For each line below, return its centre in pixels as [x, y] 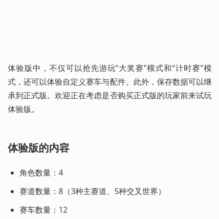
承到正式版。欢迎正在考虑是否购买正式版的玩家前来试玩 [110, 95]
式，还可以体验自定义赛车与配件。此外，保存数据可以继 [110, 81]
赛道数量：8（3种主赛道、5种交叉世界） [94, 191]
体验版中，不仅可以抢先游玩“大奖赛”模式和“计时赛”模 [110, 68]
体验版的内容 [39, 148]
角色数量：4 [42, 172]
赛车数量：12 [44, 209]
